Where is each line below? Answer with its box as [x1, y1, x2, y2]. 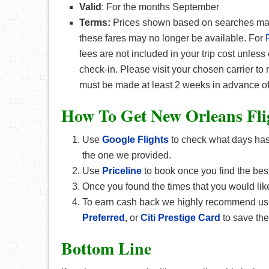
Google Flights [102, 134, 169, 145]
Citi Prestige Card [141, 213, 220, 223]
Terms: [79, 17, 110, 28]
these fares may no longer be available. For [79, 33, 265, 43]
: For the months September [101, 2, 219, 12]
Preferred [82, 213, 125, 223]
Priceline [102, 166, 142, 176]
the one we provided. [82, 150, 171, 160]
